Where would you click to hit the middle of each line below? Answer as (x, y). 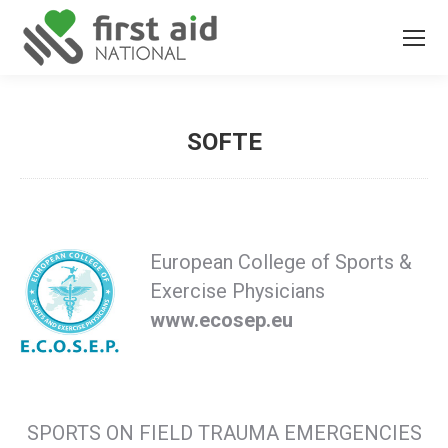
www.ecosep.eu (221, 320)
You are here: (267, 172)
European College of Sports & (281, 262)
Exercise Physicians (237, 291)
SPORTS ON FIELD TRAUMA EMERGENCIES (224, 433)
